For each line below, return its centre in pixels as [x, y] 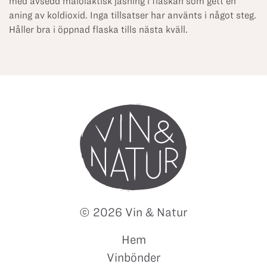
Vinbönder [133, 257]
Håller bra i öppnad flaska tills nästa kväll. [98, 30]
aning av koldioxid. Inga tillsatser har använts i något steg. [133, 15]
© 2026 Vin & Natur [133, 212]
